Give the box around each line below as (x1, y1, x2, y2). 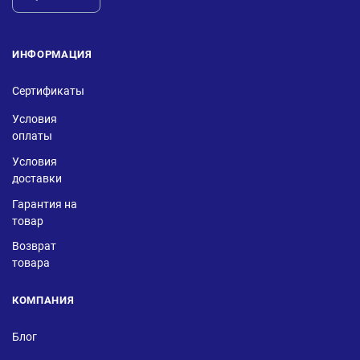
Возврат (12, 239, 56, 252)
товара (12, 256, 50, 269)
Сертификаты (12, 84, 84, 97)
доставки (12, 172, 62, 185)
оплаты (12, 129, 52, 142)
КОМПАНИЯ (12, 294, 75, 306)
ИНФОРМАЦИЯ (12, 48, 92, 60)
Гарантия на (12, 198, 77, 211)
